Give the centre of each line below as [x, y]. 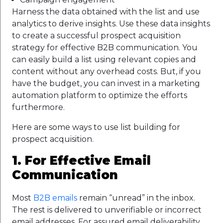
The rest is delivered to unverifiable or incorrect [107, 210]
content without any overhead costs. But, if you [107, 71]
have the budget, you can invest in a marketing [106, 83]
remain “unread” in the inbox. [136, 198]
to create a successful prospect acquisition [96, 35]
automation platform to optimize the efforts [100, 95]
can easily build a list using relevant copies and [104, 59]
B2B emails [55, 198]
